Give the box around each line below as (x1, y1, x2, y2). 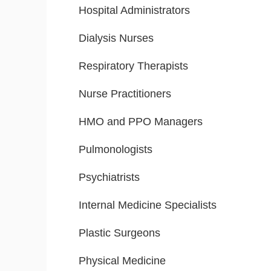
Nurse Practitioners (79, 88, 171, 100)
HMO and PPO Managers (79, 116, 203, 128)
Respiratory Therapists (79, 60, 188, 73)
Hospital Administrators (79, 4, 190, 17)
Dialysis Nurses (79, 32, 154, 45)
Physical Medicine (79, 255, 166, 267)
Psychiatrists (79, 171, 140, 184)
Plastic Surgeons (79, 227, 160, 240)
